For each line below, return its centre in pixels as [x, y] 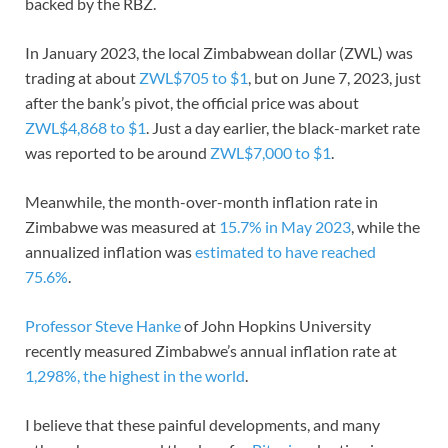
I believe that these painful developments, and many [202, 425]
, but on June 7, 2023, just [334, 78]
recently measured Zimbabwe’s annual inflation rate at [211, 351]
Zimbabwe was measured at [122, 227]
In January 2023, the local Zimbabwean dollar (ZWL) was [219, 53]
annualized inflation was [110, 252]
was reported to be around [117, 153]
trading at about [82, 78]
